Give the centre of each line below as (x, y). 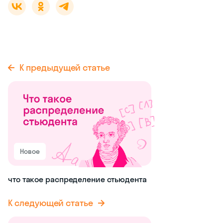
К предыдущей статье (65, 68)
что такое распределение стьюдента (77, 179)
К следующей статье (51, 203)
